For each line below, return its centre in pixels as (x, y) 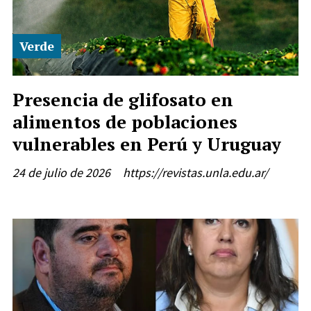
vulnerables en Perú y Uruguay (147, 144)
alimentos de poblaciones (125, 122)
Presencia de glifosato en (123, 100)
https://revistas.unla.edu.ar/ (195, 173)
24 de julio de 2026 (61, 173)
